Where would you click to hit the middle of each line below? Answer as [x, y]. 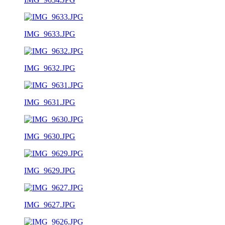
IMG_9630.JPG [50, 136]
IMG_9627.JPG [50, 204]
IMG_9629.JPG [50, 170]
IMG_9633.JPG [50, 34]
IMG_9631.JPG [50, 102]
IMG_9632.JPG [50, 68]
